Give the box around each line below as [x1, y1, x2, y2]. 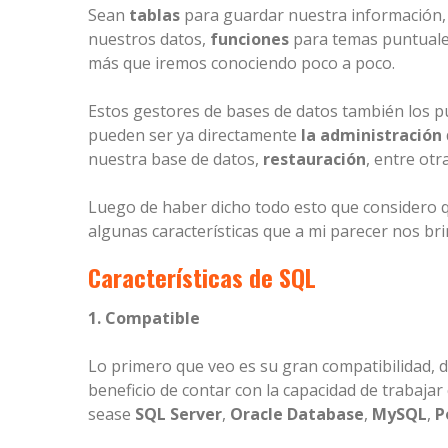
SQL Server [135, 403, 222, 426]
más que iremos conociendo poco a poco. [88, 52, 395, 75]
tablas [129, 4, 180, 27]
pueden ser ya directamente [88, 124, 301, 147]
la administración [301, 124, 442, 147]
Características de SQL [88, 259, 316, 296]
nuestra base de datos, [88, 148, 263, 171]
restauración [263, 148, 366, 171]
